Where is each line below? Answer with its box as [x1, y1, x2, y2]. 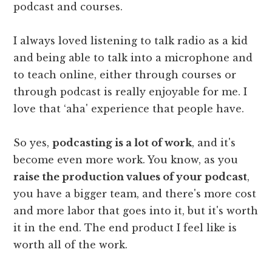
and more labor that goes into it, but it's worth [13, 204, 259, 217]
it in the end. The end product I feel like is [13, 221, 237, 234]
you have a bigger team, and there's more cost [13, 187, 257, 200]
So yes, [13, 136, 53, 149]
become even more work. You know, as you [13, 153, 239, 166]
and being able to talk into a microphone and [13, 51, 253, 64]
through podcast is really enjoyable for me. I [13, 85, 248, 98]
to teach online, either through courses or [13, 68, 237, 81]
